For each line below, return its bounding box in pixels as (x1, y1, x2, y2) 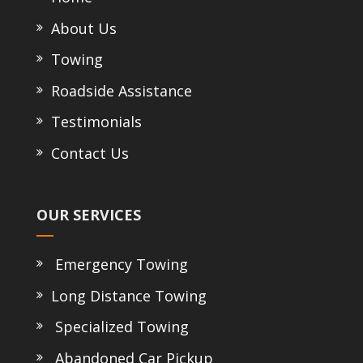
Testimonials (42, 112, 142, 132)
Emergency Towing (46, 254, 188, 275)
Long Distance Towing (46, 285, 207, 305)
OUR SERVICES (36, 205, 141, 225)
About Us (42, 18, 117, 38)
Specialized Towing (46, 317, 189, 337)
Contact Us (42, 143, 129, 163)
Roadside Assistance (42, 80, 192, 100)
